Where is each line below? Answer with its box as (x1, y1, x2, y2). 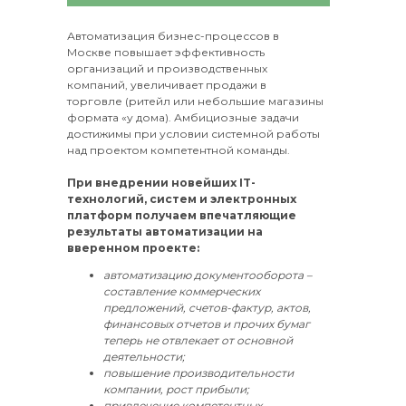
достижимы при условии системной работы (67, 127, 320, 140)
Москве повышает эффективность (67, 45, 265, 59)
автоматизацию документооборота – (103, 268, 312, 282)
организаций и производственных (67, 62, 267, 75)
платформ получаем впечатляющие (67, 208, 296, 222)
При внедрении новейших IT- (67, 176, 256, 189)
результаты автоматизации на (67, 225, 263, 238)
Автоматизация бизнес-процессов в (67, 29, 279, 43)
